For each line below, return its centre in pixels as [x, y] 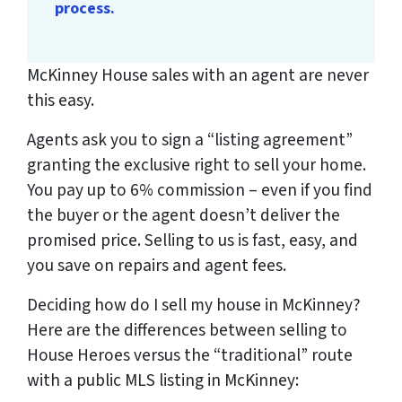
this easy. [61, 101]
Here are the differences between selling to [187, 331]
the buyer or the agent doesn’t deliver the [184, 216]
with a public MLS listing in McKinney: [163, 381]
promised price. [86, 241]
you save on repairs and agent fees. [157, 266]
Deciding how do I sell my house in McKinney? [194, 306]
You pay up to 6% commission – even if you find [200, 191]
